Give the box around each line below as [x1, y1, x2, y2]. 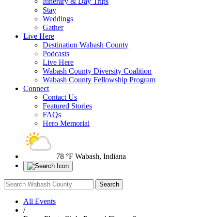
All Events [23, 197, 56, 205]
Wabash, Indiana [75, 152, 126, 160]
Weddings [43, 15, 73, 23]
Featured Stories [43, 102, 92, 110]
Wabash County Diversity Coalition [43, 67, 152, 75]
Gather [43, 23, 63, 31]
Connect [23, 84, 49, 93]
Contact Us [43, 93, 77, 101]
